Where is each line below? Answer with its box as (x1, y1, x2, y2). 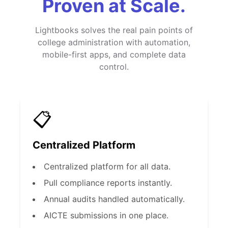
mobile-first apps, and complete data (42, 49, 186, 60)
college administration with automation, (38, 37, 190, 47)
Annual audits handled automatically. (44, 194, 185, 204)
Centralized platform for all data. (44, 161, 170, 172)
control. (99, 62, 129, 72)
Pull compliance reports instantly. (44, 178, 172, 188)
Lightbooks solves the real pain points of (35, 25, 193, 35)
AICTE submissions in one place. (44, 210, 168, 220)
